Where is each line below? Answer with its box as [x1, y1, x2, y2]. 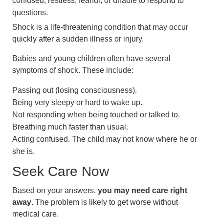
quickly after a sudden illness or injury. [12, 35, 144, 44]
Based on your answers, [12, 186, 98, 195]
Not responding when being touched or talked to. [12, 110, 180, 119]
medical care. [12, 209, 59, 218]
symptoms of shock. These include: [12, 66, 133, 75]
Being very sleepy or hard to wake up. [12, 98, 142, 107]
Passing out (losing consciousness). [12, 86, 137, 95]
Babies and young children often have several [12, 54, 171, 63]
